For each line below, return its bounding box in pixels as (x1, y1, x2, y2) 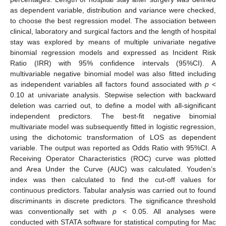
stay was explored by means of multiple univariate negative (10, 37, 216, 46)
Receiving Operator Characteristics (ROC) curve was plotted (10, 154, 216, 162)
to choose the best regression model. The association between (10, 16, 216, 25)
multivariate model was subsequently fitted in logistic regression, (10, 122, 216, 131)
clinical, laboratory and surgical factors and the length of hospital (10, 27, 216, 35)
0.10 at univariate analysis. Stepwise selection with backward (10, 90, 216, 99)
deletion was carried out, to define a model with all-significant (10, 101, 216, 109)
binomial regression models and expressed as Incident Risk (10, 48, 216, 56)
